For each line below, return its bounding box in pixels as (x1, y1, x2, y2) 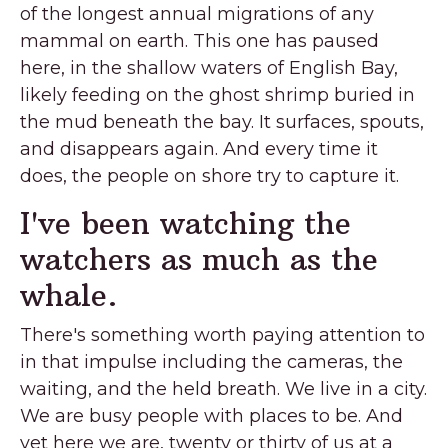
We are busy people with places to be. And (20, 404, 403, 427)
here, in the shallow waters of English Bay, (20, 56, 398, 79)
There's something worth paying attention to (20, 323, 425, 346)
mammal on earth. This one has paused (20, 29, 379, 52)
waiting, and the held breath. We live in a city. (20, 377, 427, 400)
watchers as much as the (20, 240, 378, 278)
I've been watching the (20, 204, 351, 242)
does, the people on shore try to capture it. (20, 164, 399, 187)
